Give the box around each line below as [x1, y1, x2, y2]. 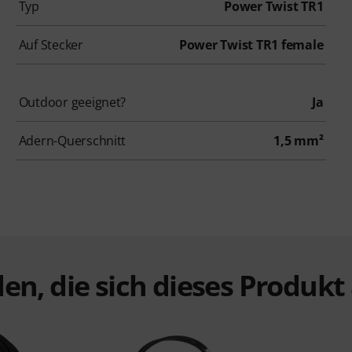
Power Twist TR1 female [178, 35, 324, 53]
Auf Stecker [18, 35, 83, 53]
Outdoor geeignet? [18, 93, 126, 111]
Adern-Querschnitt [18, 131, 126, 149]
